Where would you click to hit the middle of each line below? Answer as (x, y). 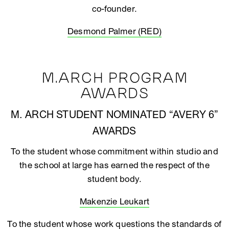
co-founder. (114, 9)
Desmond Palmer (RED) (114, 31)
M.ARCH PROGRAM (114, 78)
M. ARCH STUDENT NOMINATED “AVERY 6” (114, 115)
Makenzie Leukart (114, 202)
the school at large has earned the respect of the (114, 165)
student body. (114, 179)
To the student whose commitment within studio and (114, 152)
